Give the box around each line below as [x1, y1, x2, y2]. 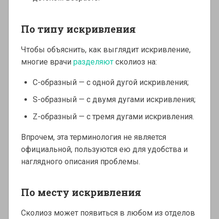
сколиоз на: [115, 57, 157, 66]
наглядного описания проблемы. [21, 156, 140, 166]
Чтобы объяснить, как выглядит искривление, [21, 44, 191, 54]
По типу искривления [21, 22, 136, 35]
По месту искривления [21, 185, 141, 198]
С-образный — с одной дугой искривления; [32, 77, 189, 87]
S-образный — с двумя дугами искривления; [32, 94, 196, 104]
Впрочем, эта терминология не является [21, 132, 166, 142]
